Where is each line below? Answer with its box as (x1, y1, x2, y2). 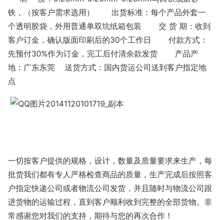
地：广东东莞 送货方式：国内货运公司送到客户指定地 (8, 62, 206, 72)
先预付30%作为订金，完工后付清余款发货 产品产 (8, 48, 198, 58)
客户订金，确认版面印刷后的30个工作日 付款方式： (8, 34, 208, 45)
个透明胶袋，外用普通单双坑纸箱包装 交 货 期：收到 (8, 21, 211, 31)
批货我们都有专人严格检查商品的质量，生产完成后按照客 (8, 169, 212, 179)
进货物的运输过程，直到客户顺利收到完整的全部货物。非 (8, 196, 212, 207)
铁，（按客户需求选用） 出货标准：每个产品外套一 (8, 7, 206, 17)
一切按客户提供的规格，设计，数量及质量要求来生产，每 (8, 155, 212, 165)
